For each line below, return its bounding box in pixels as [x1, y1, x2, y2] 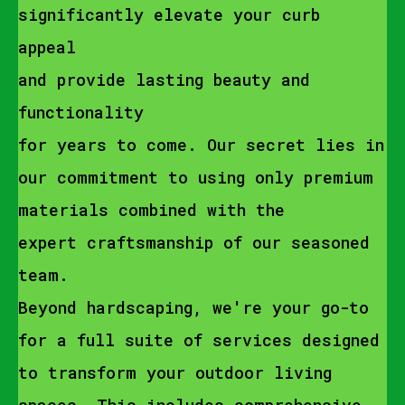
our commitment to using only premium [18, 166, 373, 188]
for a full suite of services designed [18, 329, 380, 351]
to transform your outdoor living [18, 362, 332, 383]
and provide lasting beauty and [18, 69, 310, 90]
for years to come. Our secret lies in [18, 134, 384, 155]
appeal [18, 36, 76, 58]
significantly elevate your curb [18, 4, 320, 25]
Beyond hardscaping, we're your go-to [18, 297, 369, 318]
